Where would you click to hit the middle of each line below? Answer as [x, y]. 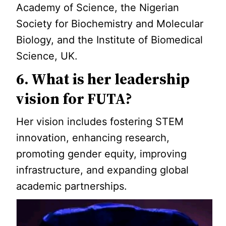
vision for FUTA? [74, 99]
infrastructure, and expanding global [103, 170]
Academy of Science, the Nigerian [98, 8]
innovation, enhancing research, [93, 138]
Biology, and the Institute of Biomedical [110, 40]
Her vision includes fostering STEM [100, 122]
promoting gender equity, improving [102, 154]
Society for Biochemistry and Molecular [110, 24]
